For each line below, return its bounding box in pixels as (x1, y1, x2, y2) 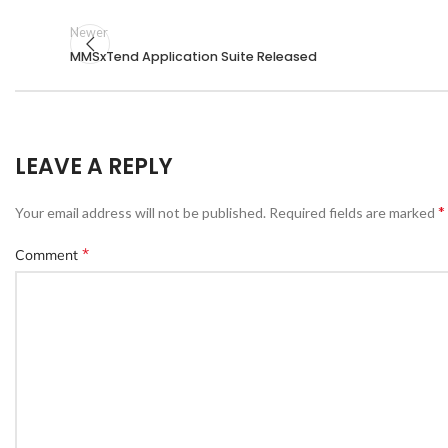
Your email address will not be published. (15, 204, 266, 222)
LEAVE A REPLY (15, 151, 173, 183)
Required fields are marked (269, 204, 438, 222)
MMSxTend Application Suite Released (70, 48, 317, 66)
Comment (15, 246, 82, 265)
